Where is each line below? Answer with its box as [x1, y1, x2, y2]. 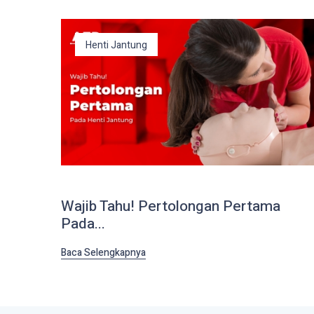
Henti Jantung [86, 38, 147, 53]
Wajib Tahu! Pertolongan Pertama [61, 195, 280, 217]
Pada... [61, 212, 105, 235]
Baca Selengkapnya [61, 245, 146, 260]
